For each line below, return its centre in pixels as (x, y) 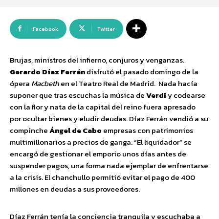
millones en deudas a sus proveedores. (75, 189)
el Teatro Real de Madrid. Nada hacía (134, 83)
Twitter (106, 29)
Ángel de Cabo (76, 130)
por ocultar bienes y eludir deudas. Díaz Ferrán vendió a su (109, 118)
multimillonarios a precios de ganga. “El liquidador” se (101, 142)
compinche (30, 130)
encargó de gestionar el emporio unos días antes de (98, 153)
